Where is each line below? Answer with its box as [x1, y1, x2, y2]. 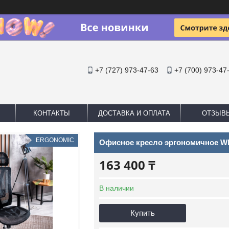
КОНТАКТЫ [33, 109, 70, 117]
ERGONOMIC [36, 136, 74, 144]
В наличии [99, 184, 134, 192]
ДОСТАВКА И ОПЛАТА [98, 109, 170, 117]
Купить [130, 209, 155, 217]
